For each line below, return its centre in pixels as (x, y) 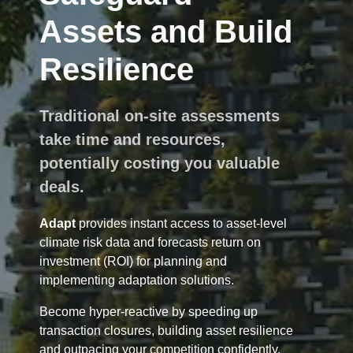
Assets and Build (166, 32)
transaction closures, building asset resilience (166, 331)
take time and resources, (132, 139)
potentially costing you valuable (160, 163)
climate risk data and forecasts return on (150, 242)
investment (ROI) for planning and (133, 261)
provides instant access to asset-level (181, 223)
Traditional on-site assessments (160, 116)
